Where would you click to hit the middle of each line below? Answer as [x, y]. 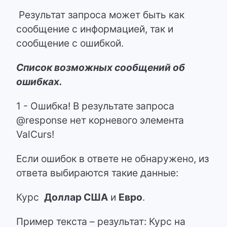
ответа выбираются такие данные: [97, 173]
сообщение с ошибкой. [70, 43]
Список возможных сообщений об [101, 68]
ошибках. [39, 82]
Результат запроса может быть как [100, 15]
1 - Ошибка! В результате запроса [95, 106]
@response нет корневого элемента [100, 120]
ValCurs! [35, 135]
